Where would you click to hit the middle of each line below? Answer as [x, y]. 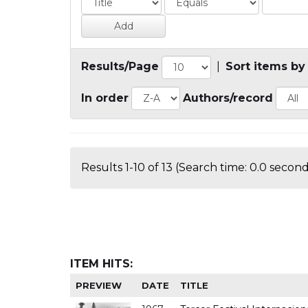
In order [105, 98]
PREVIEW [99, 285]
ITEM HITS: [101, 263]
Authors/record [228, 98]
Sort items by [265, 67]
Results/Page [120, 67]
